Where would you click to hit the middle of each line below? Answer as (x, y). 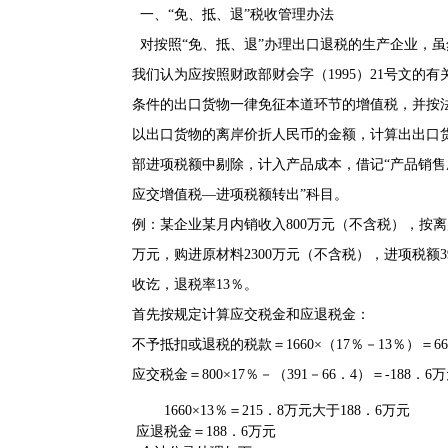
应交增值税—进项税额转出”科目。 (240, 194)
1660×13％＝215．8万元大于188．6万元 (285, 410)
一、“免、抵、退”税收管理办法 (237, 14)
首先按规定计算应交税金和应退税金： (251, 314)
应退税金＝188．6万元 (204, 431)
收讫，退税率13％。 (197, 284)
